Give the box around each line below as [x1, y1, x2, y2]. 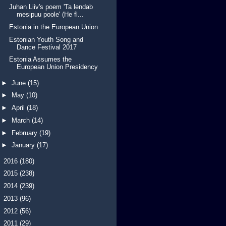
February [11, 129, 39, 137]
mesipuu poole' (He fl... [17, 11, 84, 19]
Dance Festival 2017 [17, 43, 77, 51]
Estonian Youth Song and [9, 35, 84, 43]
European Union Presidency [17, 63, 98, 71]
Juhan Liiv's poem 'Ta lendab [9, 3, 93, 11]
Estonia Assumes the [9, 55, 72, 64]
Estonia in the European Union [9, 23, 98, 31]
